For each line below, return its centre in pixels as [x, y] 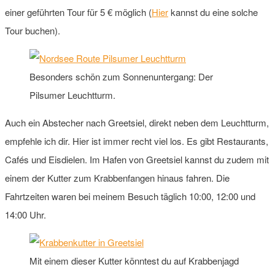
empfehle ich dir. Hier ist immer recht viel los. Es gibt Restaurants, [137, 141]
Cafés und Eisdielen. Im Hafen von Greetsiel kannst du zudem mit [137, 159]
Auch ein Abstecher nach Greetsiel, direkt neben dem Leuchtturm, [137, 122]
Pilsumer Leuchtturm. [72, 95]
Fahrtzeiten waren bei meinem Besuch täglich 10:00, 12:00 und [130, 196]
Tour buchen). [33, 30]
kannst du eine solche [213, 12]
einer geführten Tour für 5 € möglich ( [78, 12]
